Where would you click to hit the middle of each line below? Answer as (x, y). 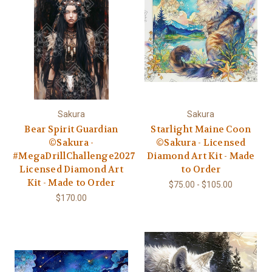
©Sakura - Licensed (201, 143)
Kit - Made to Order (71, 183)
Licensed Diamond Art (71, 170)
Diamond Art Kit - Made (201, 156)
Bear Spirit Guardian (71, 130)
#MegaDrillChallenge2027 (74, 156)
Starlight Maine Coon (201, 130)
